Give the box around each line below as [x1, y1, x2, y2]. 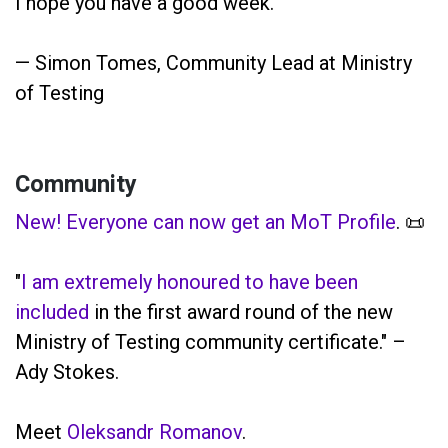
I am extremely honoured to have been [21, 269, 358, 294]
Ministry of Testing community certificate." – [15, 329, 406, 354]
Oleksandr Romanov [67, 419, 242, 444]
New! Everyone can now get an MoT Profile [15, 209, 396, 234]
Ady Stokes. [15, 359, 119, 384]
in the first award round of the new [89, 299, 393, 324]
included [15, 299, 89, 324]
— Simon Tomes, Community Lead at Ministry [15, 50, 412, 75]
